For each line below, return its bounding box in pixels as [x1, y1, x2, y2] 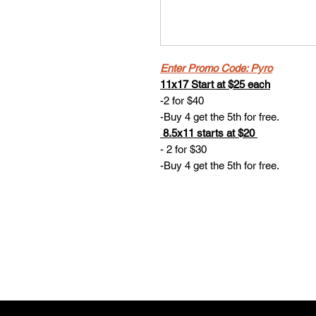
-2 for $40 [160, 94, 204, 107]
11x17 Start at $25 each [160, 78, 270, 90]
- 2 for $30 [160, 142, 207, 155]
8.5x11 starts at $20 [160, 126, 257, 139]
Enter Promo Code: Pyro [160, 61, 272, 74]
